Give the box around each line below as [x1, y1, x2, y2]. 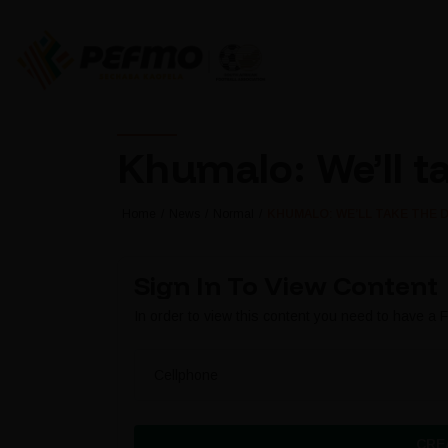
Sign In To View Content [134, 269, 438, 303]
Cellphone [154, 367, 218, 384]
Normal [213, 207, 254, 222]
